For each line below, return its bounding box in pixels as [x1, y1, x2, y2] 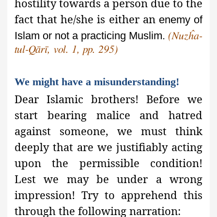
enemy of [158, 14, 203, 26]
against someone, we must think [15, 124, 202, 139]
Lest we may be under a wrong [15, 171, 202, 186]
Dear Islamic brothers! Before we [15, 92, 202, 107]
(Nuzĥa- [168, 31, 202, 42]
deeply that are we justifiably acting [15, 139, 202, 155]
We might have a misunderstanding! [15, 76, 179, 88]
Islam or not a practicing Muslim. [15, 30, 168, 42]
